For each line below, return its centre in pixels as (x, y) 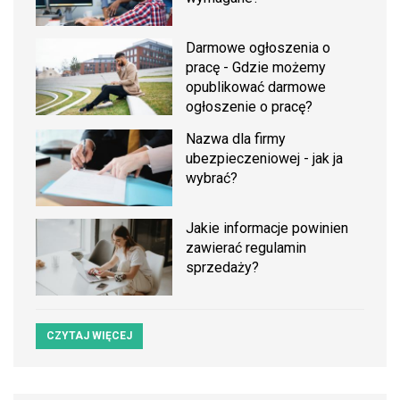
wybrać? (212, 178)
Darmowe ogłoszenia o (258, 47)
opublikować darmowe (256, 87)
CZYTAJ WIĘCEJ (89, 336)
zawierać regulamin (246, 248)
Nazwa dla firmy (236, 138)
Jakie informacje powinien (267, 229)
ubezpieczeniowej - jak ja (265, 158)
